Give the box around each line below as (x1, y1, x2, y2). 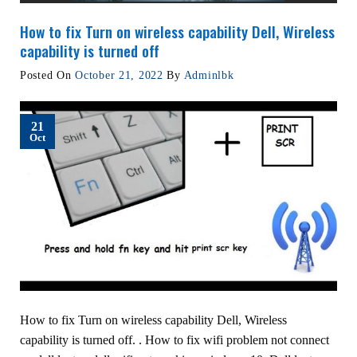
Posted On (20, 68, 76, 81)
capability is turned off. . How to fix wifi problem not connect (20, 333, 329, 347)
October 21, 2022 (75, 68, 163, 81)
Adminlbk (183, 68, 234, 81)
